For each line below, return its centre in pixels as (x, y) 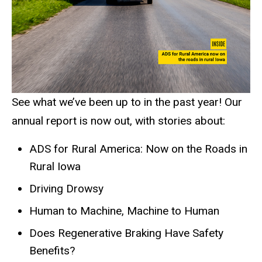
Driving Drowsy (66, 189)
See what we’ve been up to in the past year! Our (127, 102)
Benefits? (52, 251)
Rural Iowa (55, 167)
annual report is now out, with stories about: (118, 121)
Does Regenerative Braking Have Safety (126, 233)
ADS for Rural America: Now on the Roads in (138, 149)
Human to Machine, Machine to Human (124, 211)
